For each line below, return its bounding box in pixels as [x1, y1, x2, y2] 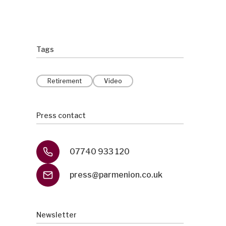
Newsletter [36, 210, 77, 219]
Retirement [47, 77, 82, 85]
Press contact [36, 111, 86, 120]
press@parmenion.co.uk [70, 170, 162, 180]
